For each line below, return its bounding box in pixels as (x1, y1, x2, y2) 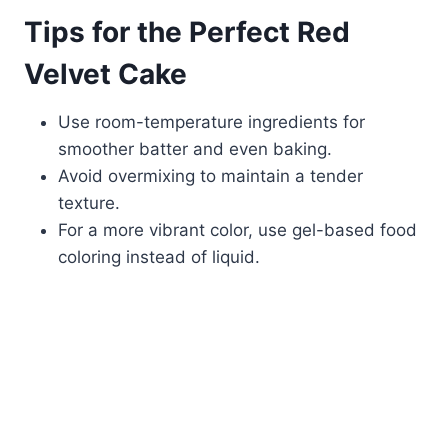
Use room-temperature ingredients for (58, 112, 365, 133)
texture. (58, 193, 120, 214)
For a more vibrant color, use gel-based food (58, 220, 417, 241)
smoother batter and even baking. (58, 139, 332, 160)
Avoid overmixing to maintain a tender (58, 166, 363, 187)
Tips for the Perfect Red (24, 15, 350, 50)
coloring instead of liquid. (58, 247, 260, 268)
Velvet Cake (24, 57, 187, 92)
